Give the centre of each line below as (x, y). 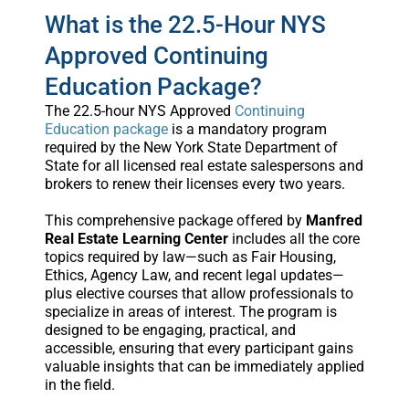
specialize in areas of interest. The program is (190, 311)
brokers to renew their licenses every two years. (194, 184)
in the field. (79, 384)
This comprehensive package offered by (175, 220)
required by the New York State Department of (191, 147)
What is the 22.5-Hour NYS (185, 24)
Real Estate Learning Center (136, 238)
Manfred (334, 220)
